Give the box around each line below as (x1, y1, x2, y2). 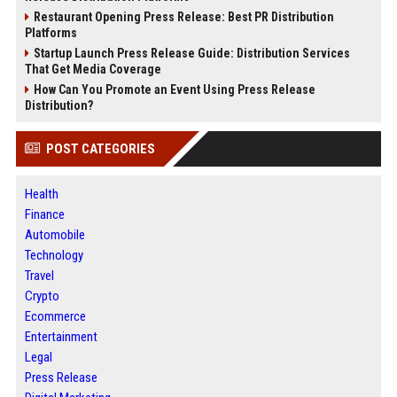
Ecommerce (24, 308, 86, 324)
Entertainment (24, 329, 97, 345)
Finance (24, 206, 65, 222)
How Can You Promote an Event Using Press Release (33, 82, 315, 97)
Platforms (24, 26, 77, 40)
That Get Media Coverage (24, 62, 161, 76)
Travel (24, 268, 54, 284)
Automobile (24, 227, 85, 243)
